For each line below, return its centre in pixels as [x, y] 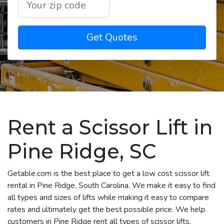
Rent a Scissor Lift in [110, 127]
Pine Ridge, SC [82, 151]
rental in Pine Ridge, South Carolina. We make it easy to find [111, 185]
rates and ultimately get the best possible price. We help [106, 209]
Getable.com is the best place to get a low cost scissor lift [108, 173]
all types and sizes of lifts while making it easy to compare [108, 197]
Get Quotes [112, 37]
